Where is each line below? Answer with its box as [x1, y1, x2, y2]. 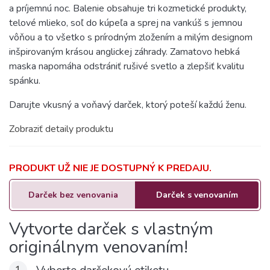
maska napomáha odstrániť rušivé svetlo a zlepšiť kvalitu [9, 60, 244, 73]
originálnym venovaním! [9, 236, 188, 259]
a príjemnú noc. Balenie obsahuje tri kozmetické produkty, [9, 2, 246, 15]
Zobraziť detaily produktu [9, 122, 113, 136]
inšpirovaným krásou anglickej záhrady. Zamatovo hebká [9, 45, 240, 58]
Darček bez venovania [28, 189, 118, 201]
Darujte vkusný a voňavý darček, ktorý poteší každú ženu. [9, 98, 246, 111]
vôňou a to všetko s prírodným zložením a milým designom [9, 31, 253, 44]
